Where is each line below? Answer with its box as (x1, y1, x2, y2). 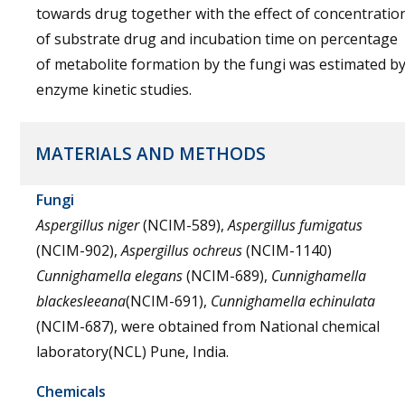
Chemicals (36, 381, 106, 401)
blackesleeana (36, 291, 126, 311)
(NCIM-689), (183, 266, 271, 286)
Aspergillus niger (36, 215, 143, 235)
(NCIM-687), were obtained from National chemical (36, 316, 380, 336)
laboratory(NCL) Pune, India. (36, 342, 229, 362)
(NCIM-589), (143, 215, 228, 235)
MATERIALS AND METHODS (35, 142, 266, 165)
